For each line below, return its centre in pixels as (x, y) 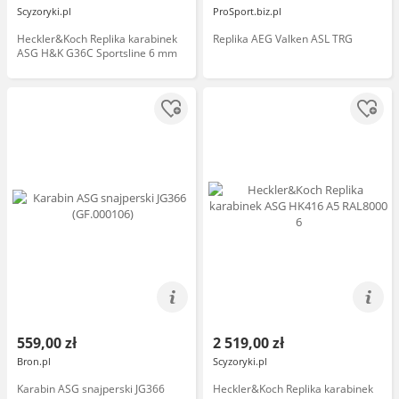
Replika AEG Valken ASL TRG (283, 39)
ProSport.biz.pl (247, 11)
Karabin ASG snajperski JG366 (91, 389)
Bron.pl (34, 361)
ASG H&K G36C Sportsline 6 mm (97, 53)
